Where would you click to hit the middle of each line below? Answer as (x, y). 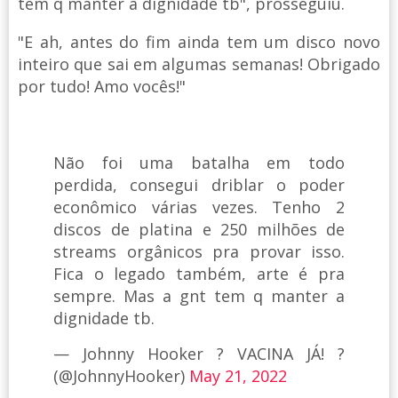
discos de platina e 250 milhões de (199, 230)
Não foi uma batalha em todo (199, 163)
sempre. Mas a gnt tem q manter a (199, 296)
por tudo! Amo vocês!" (102, 87)
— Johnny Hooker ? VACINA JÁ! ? (199, 354)
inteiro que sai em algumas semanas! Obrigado (199, 64)
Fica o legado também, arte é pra (199, 274)
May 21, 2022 (238, 376)
